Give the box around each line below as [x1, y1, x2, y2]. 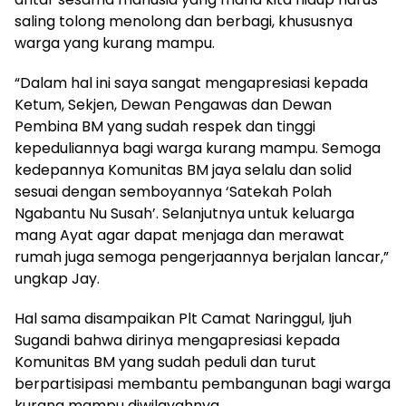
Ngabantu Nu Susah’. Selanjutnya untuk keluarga [14, 203, 354, 224]
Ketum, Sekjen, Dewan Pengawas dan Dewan [14, 94, 332, 115]
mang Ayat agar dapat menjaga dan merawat [14, 225, 344, 246]
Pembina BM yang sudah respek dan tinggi [14, 116, 315, 137]
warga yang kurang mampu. [14, 33, 215, 53]
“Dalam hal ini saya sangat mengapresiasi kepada [14, 72, 368, 93]
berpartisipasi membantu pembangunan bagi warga [14, 373, 391, 394]
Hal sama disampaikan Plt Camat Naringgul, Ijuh [14, 308, 352, 329]
